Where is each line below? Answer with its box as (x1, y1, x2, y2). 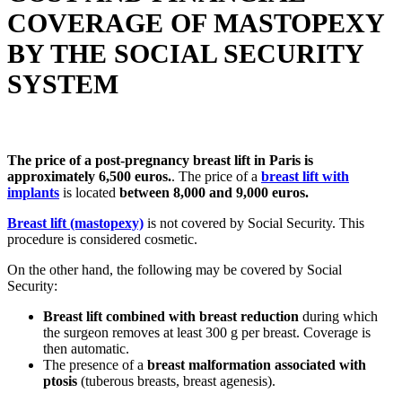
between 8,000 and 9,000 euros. (119, 184, 309, 200)
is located (59, 184, 119, 200)
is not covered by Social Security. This (144, 214, 364, 231)
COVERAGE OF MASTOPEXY (7, 7, 384, 38)
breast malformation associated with (147, 356, 366, 372)
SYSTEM (7, 68, 118, 99)
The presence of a (43, 356, 147, 372)
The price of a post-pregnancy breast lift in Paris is (7, 152, 313, 168)
